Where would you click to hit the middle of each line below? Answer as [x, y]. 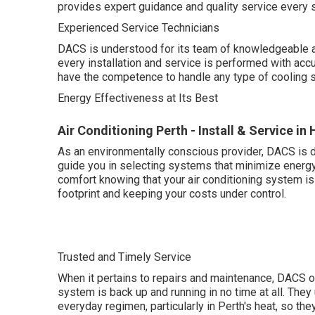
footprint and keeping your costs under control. [172, 193]
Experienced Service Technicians [139, 27]
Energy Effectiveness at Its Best [138, 98]
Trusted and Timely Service [124, 257]
